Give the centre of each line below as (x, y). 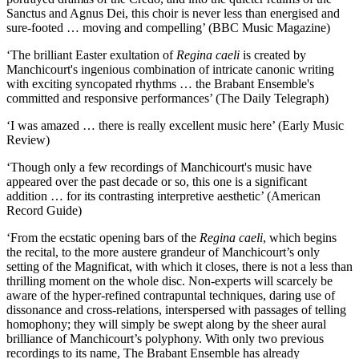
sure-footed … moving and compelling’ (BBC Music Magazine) (168, 27)
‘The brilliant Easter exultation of (91, 54)
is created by (273, 54)
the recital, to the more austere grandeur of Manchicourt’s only (163, 252)
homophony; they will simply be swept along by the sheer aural (166, 324)
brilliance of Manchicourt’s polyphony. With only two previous (165, 338)
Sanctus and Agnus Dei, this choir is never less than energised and (173, 13)
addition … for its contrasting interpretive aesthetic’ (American (163, 196)
